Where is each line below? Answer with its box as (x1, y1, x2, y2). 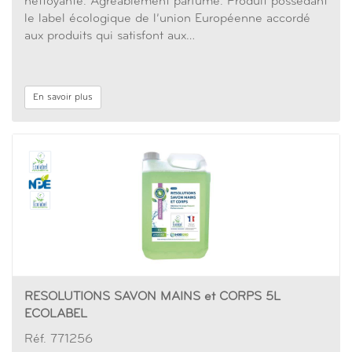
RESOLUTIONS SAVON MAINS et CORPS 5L (24, 291, 280, 303)
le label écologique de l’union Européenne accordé (24, 13, 310, 25)
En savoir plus (33, 93, 93, 102)
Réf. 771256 (24, 333, 93, 346)
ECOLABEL (24, 308, 87, 321)
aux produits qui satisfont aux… (24, 30, 195, 42)
